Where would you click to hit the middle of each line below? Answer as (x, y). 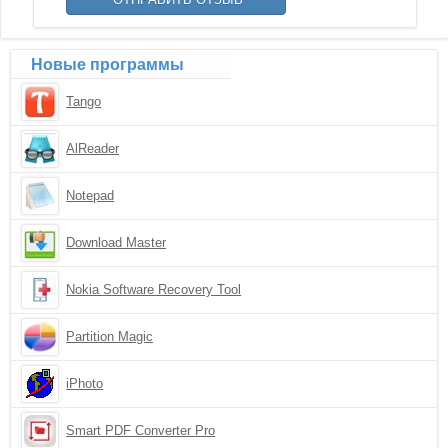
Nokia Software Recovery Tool (154, 289)
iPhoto (85, 383)
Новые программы (108, 64)
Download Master (116, 242)
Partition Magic (110, 336)
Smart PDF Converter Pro (141, 430)
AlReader (93, 148)
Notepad (90, 195)
